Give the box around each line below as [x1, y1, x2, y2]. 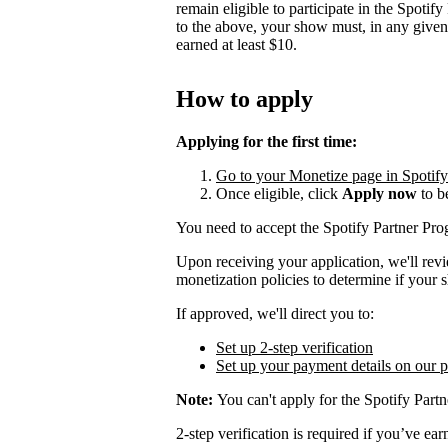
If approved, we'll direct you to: [176, 304, 374, 322]
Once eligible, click [216, 184, 342, 202]
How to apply [176, 85, 313, 112]
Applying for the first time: [176, 132, 357, 150]
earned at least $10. [176, 35, 297, 53]
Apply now [342, 184, 417, 202]
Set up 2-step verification [216, 338, 373, 356]
